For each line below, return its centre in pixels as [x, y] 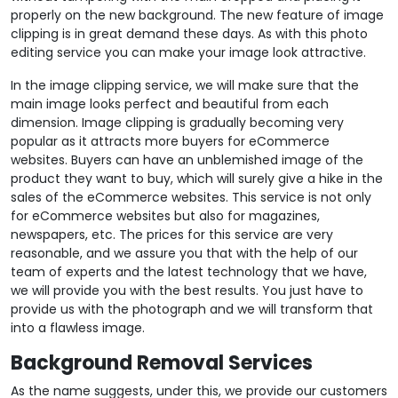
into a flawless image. [78, 327]
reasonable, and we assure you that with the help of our [184, 253]
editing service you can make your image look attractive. [188, 52]
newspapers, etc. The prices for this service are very [172, 234]
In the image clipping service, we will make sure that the [185, 85]
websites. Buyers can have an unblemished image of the [187, 159]
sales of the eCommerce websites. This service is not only [191, 197]
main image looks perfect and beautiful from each [170, 103]
